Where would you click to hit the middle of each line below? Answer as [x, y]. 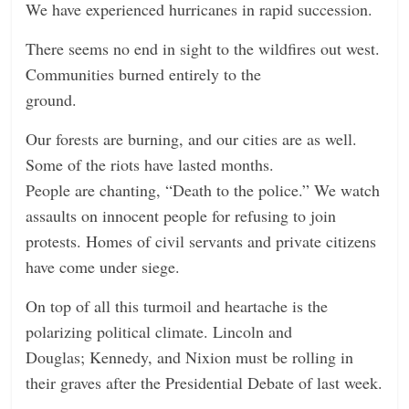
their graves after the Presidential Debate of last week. [204, 383]
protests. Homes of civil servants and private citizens [201, 241]
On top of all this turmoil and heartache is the [177, 306]
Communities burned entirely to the [144, 74]
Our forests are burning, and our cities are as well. [192, 139]
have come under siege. [103, 267]
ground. [52, 100]
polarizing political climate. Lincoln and [159, 332]
